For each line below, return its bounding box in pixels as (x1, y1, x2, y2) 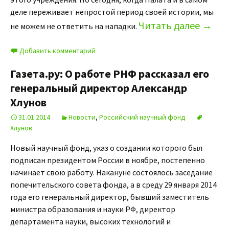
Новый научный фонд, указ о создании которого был (10, 143, 202, 153)
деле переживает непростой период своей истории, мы (10, 7, 214, 17)
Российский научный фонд (99, 112, 186, 122)
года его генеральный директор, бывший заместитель (10, 192, 209, 202)
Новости (68, 112, 96, 122)
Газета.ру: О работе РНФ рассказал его (10, 66, 209, 81)
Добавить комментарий (19, 46, 96, 55)
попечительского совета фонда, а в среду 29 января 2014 (10, 179, 217, 190)
